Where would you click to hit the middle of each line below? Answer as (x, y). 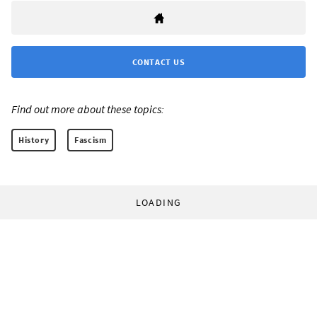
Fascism (91, 140)
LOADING (158, 203)
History (34, 140)
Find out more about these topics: (88, 109)
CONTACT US (158, 62)
